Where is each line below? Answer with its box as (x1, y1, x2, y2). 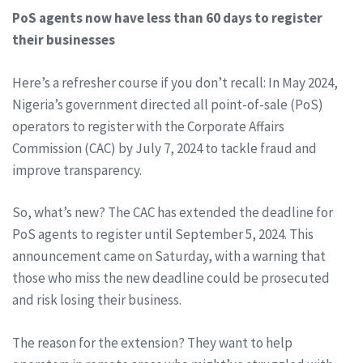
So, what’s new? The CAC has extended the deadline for (12, 203, 333, 221)
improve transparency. (12, 160, 142, 179)
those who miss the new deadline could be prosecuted (12, 269, 330, 287)
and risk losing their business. (12, 291, 181, 309)
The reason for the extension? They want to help (12, 333, 293, 352)
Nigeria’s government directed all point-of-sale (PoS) (12, 95, 323, 113)
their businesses (12, 31, 115, 49)
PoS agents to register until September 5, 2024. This (12, 225, 314, 243)
